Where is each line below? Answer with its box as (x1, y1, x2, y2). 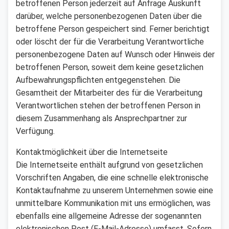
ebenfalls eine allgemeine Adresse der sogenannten (16, 211, 201, 221)
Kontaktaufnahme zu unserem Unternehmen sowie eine (16, 185, 213, 195)
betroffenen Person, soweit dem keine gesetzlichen (16, 62, 203, 72)
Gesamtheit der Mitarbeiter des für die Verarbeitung (16, 87, 202, 98)
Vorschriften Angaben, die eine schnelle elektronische (16, 172, 209, 182)
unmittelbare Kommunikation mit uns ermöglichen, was (16, 198, 211, 208)
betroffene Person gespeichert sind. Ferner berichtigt (16, 24, 210, 34)
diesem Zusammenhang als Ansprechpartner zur (16, 113, 187, 123)
